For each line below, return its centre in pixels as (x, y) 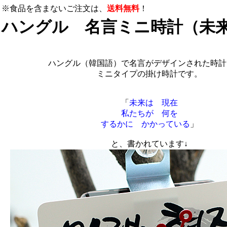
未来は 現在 (153, 103)
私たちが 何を (149, 113)
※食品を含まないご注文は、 (54, 8)
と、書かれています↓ (149, 144)
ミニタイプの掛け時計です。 (149, 74)
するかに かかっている (145, 124)
